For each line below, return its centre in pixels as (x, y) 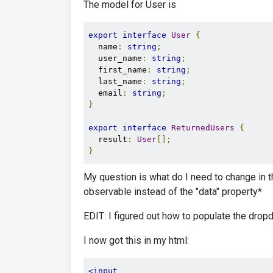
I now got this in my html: (136, 240)
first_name (118, 70)
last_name (115, 81)
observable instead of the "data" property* (173, 192)
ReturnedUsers (203, 128)
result (108, 139)
